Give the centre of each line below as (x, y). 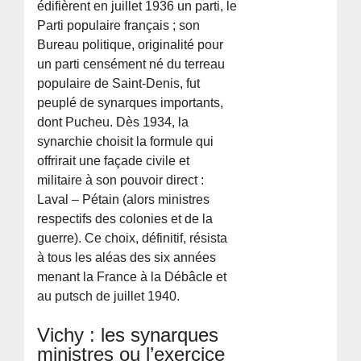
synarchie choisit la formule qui (126, 141)
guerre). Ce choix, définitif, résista (133, 238)
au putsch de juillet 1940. (109, 296)
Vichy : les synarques (128, 334)
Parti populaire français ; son (119, 25)
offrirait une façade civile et (114, 160)
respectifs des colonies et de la (125, 218)
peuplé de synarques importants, (131, 102)
